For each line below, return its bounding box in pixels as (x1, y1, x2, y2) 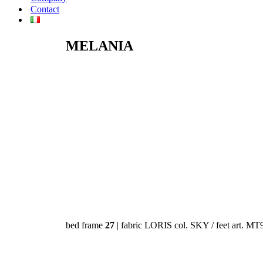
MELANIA (66, 38, 133, 53)
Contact (31, 4, 59, 14)
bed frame (66, 220, 105, 230)
